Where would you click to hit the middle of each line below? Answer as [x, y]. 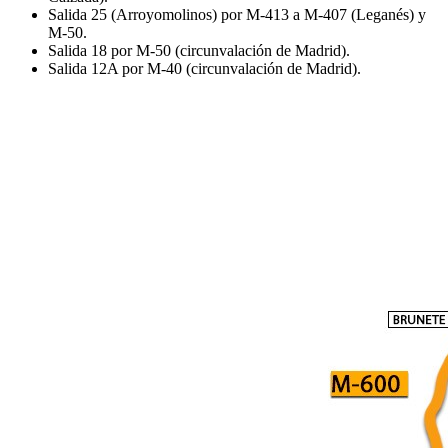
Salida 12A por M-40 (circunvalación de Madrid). [204, 68]
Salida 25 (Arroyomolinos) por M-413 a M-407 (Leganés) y [237, 14]
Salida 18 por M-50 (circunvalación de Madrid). [199, 50]
